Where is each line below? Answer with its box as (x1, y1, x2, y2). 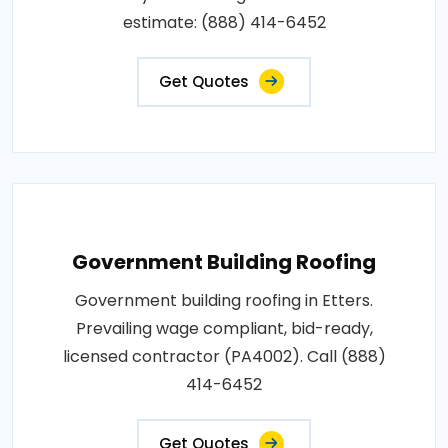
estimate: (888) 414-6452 (122, 10, 326, 34)
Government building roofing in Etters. (75, 288, 373, 312)
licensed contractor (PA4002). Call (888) (62, 344, 386, 368)
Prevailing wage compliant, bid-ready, (75, 316, 373, 340)
